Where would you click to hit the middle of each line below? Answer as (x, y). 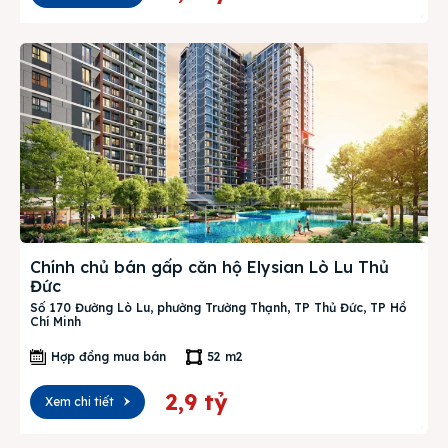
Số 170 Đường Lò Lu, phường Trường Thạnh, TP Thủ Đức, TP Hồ (218, 307)
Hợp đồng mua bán (108, 356)
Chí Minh (55, 321)
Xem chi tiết (79, 401)
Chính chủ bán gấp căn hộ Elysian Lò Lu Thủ (209, 267)
